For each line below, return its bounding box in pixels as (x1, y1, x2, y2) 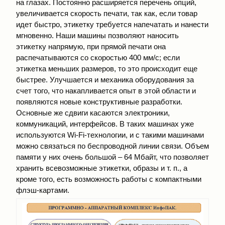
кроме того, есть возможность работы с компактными (16, 175, 201, 183)
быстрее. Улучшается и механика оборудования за (16, 75, 194, 84)
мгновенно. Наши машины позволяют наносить (16, 31, 179, 40)
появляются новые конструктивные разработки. (16, 97, 182, 106)
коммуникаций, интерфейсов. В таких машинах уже (16, 120, 194, 128)
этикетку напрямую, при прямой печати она (16, 42, 166, 51)
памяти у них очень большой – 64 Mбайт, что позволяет (16, 153, 209, 161)
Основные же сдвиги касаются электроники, (16, 108, 170, 117)
